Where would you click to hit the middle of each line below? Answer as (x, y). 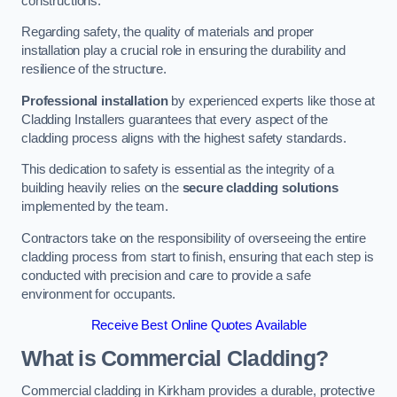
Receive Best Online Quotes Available (198, 326)
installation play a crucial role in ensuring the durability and (183, 51)
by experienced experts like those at (271, 101)
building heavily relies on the (102, 188)
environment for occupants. (99, 294)
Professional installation (95, 101)
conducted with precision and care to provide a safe (166, 275)
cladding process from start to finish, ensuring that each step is (198, 257)
